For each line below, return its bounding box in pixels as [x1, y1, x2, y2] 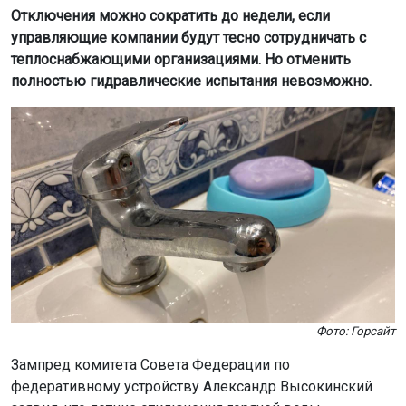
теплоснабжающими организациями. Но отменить [11, 50, 351, 68]
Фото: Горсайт [316, 324, 395, 339]
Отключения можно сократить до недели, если [11, 6, 330, 24]
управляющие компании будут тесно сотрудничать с [11, 28, 366, 46]
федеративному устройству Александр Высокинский [11, 378, 372, 396]
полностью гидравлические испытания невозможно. [11, 72, 372, 90]
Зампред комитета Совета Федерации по [11, 356, 290, 374]
